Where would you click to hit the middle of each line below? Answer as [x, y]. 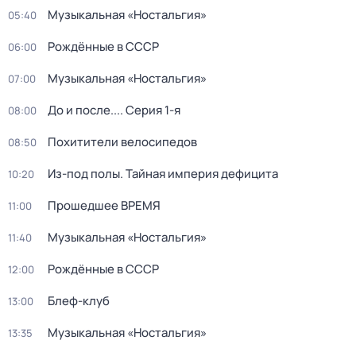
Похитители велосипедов [122, 142]
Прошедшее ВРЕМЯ [104, 205]
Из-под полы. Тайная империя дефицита [163, 174]
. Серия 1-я [150, 110]
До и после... [84, 110]
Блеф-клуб [79, 301]
